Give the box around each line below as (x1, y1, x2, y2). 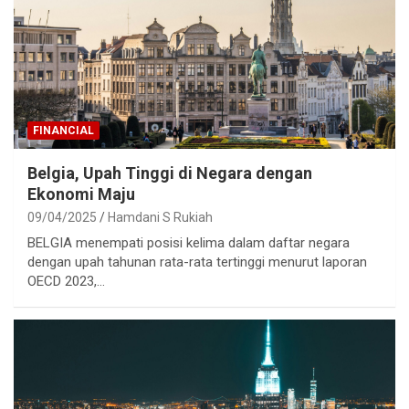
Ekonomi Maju (27, 184, 135, 204)
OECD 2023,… (27, 273, 105, 290)
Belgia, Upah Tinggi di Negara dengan (27, 163, 312, 184)
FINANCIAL (33, 124, 94, 138)
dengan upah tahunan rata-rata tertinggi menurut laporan (27, 254, 367, 271)
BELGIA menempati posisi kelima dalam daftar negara (27, 235, 350, 252)
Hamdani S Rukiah (108, 210, 213, 225)
